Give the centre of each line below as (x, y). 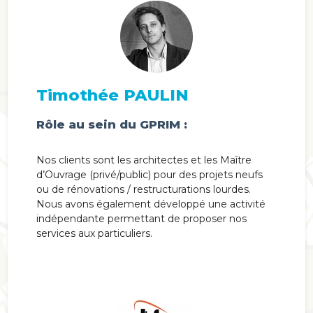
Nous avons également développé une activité (151, 204)
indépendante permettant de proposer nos (141, 219)
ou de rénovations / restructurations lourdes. (143, 190)
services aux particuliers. (94, 234)
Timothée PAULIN (112, 95)
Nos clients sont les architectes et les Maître (144, 160)
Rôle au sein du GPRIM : (111, 125)
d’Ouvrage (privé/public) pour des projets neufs (149, 175)
